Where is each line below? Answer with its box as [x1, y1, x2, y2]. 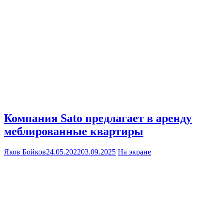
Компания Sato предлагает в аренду [4, 112, 192, 125]
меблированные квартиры [4, 125, 143, 138]
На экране [118, 148, 151, 156]
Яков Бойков [4, 148, 46, 156]
